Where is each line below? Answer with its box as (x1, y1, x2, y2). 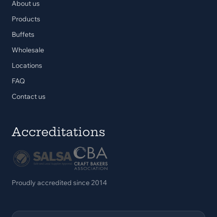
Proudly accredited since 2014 (12, 178, 107, 187)
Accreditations (12, 124, 105, 139)
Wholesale (12, 46, 44, 54)
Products (12, 15, 40, 23)
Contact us (12, 92, 46, 101)
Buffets (12, 30, 34, 39)
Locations (12, 61, 42, 70)
